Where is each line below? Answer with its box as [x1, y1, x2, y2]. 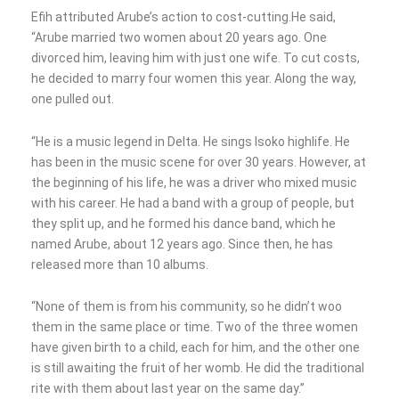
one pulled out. [31, 92, 114, 107]
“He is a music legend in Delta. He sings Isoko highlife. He [31, 134, 350, 149]
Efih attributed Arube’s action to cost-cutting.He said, [31, 10, 336, 25]
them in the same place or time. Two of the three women [31, 320, 358, 335]
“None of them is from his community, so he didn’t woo [31, 299, 342, 314]
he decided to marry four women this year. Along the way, [31, 71, 356, 86]
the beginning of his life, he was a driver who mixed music [31, 175, 357, 190]
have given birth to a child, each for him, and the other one [31, 340, 360, 355]
